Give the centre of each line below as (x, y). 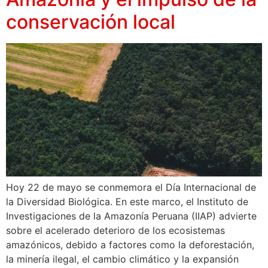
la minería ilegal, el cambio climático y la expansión (122, 259)
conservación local (91, 22)
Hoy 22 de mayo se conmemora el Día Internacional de (131, 188)
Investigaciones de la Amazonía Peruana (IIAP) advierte (131, 216)
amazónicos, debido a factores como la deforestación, (130, 245)
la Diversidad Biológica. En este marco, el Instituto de (127, 202)
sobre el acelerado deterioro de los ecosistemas (115, 231)
